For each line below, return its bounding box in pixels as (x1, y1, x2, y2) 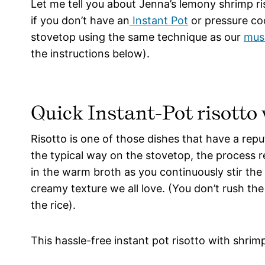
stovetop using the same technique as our (31, 31, 244, 44)
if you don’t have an (31, 14, 130, 27)
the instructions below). (31, 47, 150, 60)
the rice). (31, 199, 76, 212)
